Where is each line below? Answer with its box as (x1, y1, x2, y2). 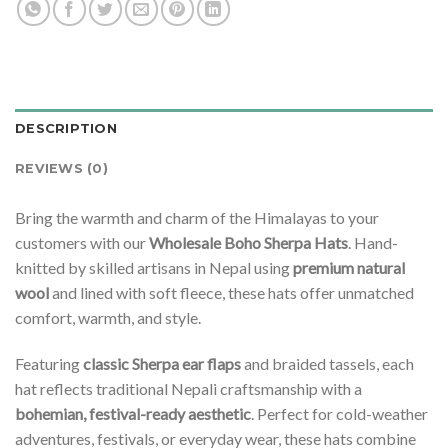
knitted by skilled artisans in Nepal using (15, 258, 293, 278)
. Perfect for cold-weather (251, 404, 428, 424)
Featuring (15, 354, 83, 374)
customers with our (15, 233, 149, 253)
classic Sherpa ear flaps (83, 354, 241, 374)
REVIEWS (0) (15, 161, 108, 177)
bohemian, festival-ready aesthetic (15, 404, 251, 424)
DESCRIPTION (15, 121, 117, 137)
